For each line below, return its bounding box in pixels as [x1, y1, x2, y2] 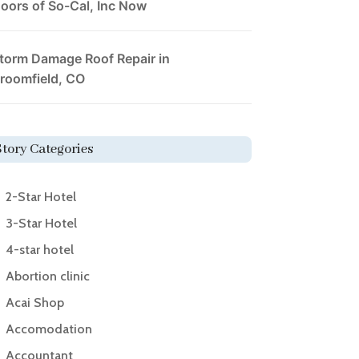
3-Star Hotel [5, 216, 77, 232]
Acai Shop [5, 295, 64, 311]
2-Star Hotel [5, 189, 76, 205]
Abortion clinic [5, 268, 90, 284]
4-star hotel [5, 242, 74, 258]
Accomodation [5, 321, 92, 337]
